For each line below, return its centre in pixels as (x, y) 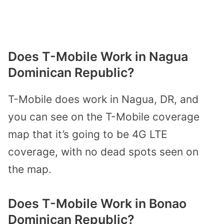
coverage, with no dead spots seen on (103, 151)
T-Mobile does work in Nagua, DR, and (103, 99)
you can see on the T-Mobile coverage (104, 116)
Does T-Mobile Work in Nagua (98, 56)
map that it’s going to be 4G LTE (88, 134)
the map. (30, 169)
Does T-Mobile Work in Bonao (97, 204)
